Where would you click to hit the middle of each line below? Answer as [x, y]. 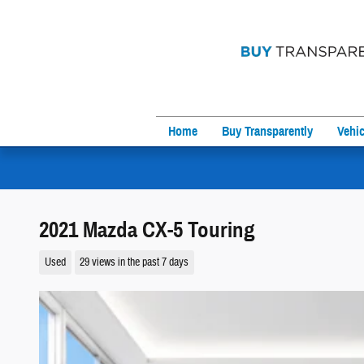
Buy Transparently [267, 131]
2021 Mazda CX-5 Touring [147, 230]
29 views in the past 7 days [134, 262]
